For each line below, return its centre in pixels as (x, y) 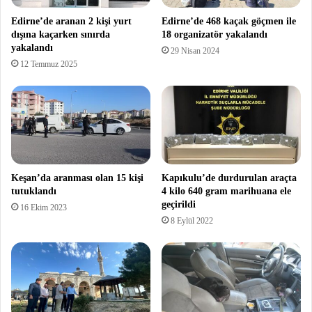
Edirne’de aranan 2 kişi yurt (71, 21)
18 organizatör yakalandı (214, 34)
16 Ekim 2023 (44, 207)
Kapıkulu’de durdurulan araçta (229, 178)
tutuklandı (34, 191)
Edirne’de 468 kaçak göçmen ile (229, 21)
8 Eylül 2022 (192, 220)
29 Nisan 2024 (195, 50)
